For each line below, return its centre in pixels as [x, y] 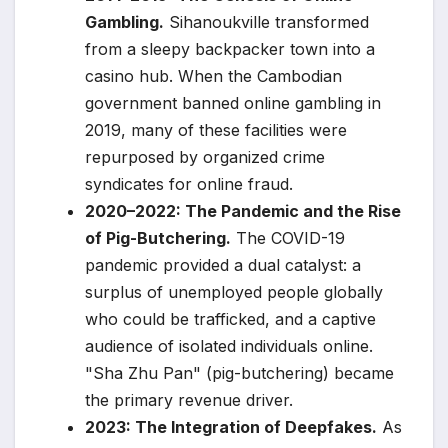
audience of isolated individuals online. [229, 346]
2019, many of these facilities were [216, 130]
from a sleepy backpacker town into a [230, 49]
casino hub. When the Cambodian [213, 76]
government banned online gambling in [233, 103]
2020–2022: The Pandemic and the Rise [243, 211]
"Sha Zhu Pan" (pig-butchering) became [239, 373]
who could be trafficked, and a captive [230, 319]
